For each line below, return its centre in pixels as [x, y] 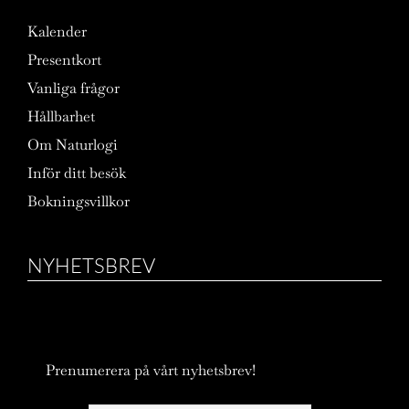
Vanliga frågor [73, 88]
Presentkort [64, 59]
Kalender [57, 31]
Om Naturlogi [73, 144]
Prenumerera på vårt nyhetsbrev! [151, 370]
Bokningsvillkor [79, 201]
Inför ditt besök [77, 173]
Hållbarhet [61, 116]
